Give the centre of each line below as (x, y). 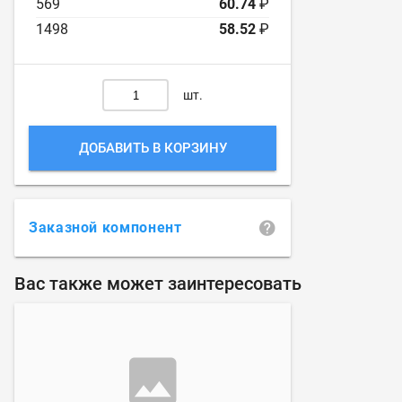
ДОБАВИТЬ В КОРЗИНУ (153, 148)
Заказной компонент (105, 227)
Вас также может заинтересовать (158, 284)
